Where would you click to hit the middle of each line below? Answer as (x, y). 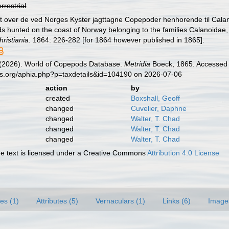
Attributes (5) (57, 201)
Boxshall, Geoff (155, 98)
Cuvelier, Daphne (158, 108)
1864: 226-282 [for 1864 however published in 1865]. (118, 40)
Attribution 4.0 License (184, 153)
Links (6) (177, 201)
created (58, 98)
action (56, 88)
